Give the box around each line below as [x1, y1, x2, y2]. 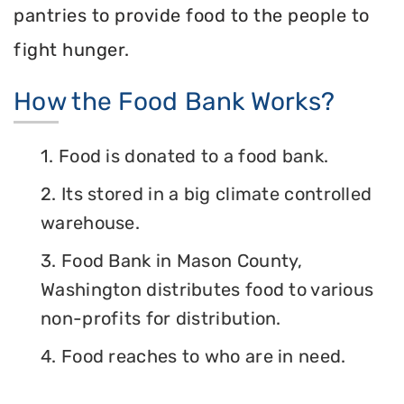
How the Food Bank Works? [14, 87, 335, 117]
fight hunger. [14, 38, 130, 60]
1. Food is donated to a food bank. [41, 145, 329, 168]
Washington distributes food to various [41, 279, 374, 301]
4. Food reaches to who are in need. [41, 345, 346, 368]
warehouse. [41, 212, 141, 234]
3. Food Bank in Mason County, [41, 250, 303, 272]
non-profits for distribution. [41, 308, 281, 330]
